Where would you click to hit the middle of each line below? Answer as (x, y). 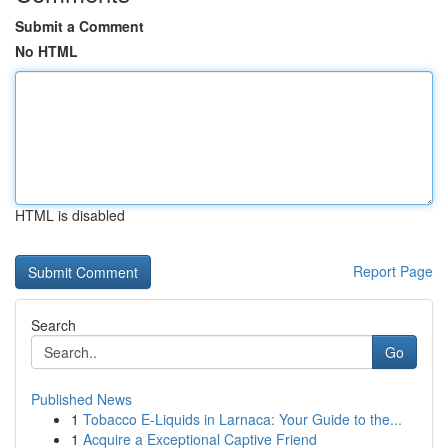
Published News (81, 399)
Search (53, 325)
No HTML (46, 51)
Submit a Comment (79, 26)
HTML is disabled (70, 215)
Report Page (393, 271)
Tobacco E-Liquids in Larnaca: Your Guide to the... (242, 419)
